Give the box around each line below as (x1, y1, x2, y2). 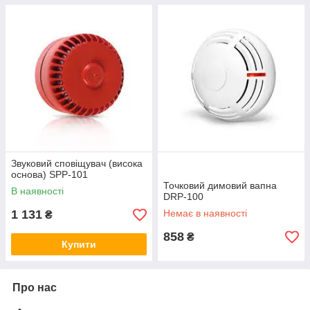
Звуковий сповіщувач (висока (11, 158, 143, 170)
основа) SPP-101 (11, 169, 88, 181)
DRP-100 (163, 191, 203, 203)
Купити (62, 239, 96, 250)
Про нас (12, 282, 57, 294)
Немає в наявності (163, 208, 247, 219)
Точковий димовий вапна (163, 180, 277, 192)
